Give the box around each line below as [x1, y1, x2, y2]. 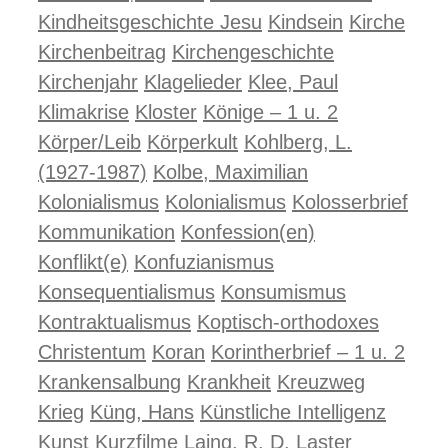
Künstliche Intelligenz [200, 401, 386, 423]
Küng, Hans [90, 401, 194, 423]
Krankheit [187, 371, 271, 393]
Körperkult [147, 131, 238, 153]
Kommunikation [38, 221, 175, 243]
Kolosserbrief [292, 191, 408, 213]
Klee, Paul [248, 71, 338, 93]
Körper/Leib [38, 131, 141, 153]
